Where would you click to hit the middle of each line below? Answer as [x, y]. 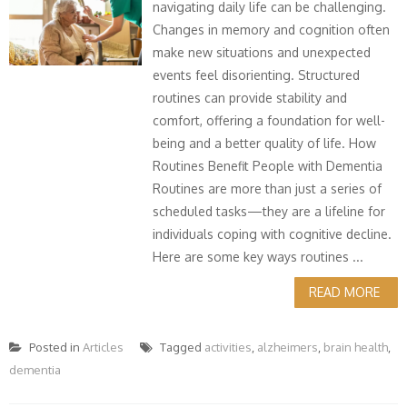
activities [228, 347]
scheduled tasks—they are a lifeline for [269, 211]
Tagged [181, 347]
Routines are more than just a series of [268, 189]
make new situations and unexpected [262, 52]
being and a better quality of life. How [265, 143]
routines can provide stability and [250, 98]
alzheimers [288, 347]
